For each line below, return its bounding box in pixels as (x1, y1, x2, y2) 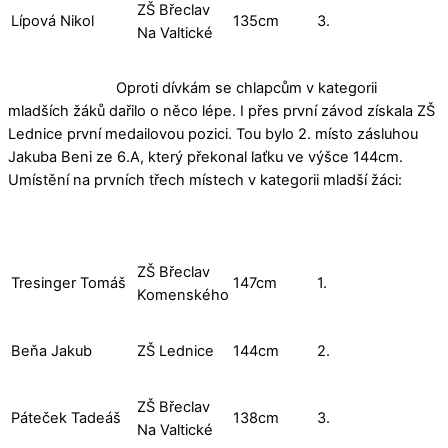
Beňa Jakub (11, 342, 92, 361)
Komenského (137, 286, 229, 305)
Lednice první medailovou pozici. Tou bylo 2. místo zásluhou (8, 124, 418, 143)
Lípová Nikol (11, 11, 94, 30)
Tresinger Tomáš (11, 274, 126, 293)
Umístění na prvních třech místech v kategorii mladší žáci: (8, 170, 402, 189)
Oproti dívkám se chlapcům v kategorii (8, 78, 377, 97)
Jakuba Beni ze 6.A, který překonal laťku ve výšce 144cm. (8, 147, 403, 166)
